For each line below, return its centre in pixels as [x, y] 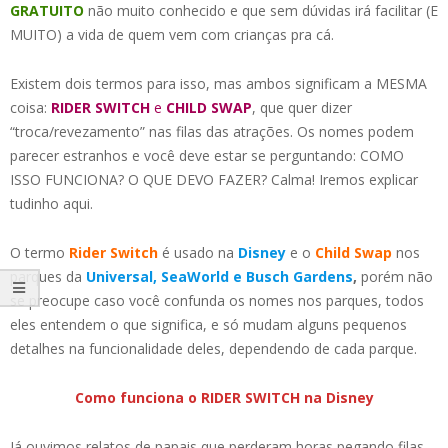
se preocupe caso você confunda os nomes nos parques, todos [217, 300]
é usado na [196, 252]
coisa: [30, 107]
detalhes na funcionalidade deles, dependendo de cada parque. [213, 348]
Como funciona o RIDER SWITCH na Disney [224, 397]
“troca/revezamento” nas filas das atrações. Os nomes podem [212, 131]
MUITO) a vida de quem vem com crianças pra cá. [172, 34]
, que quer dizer [302, 107]
